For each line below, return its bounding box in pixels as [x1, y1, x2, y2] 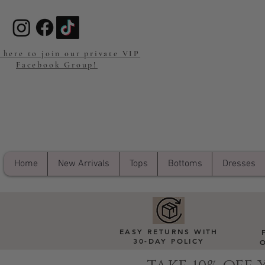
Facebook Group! [15, 60, 98, 70]
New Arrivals [57, 157, 109, 170]
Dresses [222, 157, 256, 170]
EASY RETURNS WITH [119, 226, 218, 236]
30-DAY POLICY [133, 235, 205, 245]
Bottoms [167, 157, 202, 170]
